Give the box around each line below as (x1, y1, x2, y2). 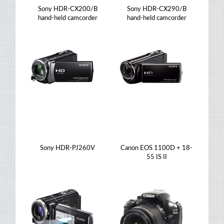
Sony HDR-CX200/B (37, 6, 97, 12)
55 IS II (146, 154, 167, 160)
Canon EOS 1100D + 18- (120, 145, 192, 151)
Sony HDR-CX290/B (126, 6, 186, 12)
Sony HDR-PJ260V (40, 145, 95, 151)
